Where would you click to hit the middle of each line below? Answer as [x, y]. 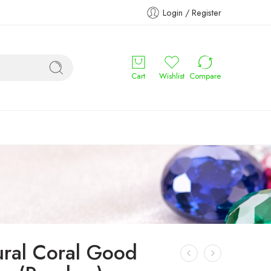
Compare [205, 76]
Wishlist [171, 76]
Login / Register [192, 12]
